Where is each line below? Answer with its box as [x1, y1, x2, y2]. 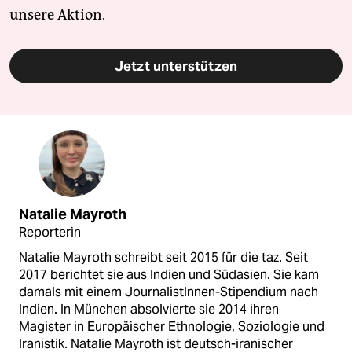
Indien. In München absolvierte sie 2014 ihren [19, 300, 279, 317]
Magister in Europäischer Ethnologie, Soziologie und [19, 317, 324, 335]
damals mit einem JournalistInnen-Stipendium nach [19, 283, 318, 300]
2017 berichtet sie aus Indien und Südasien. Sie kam [19, 266, 319, 283]
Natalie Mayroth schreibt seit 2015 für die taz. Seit [19, 248, 308, 266]
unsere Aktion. [9, 5, 105, 24]
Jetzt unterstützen [115, 57, 237, 75]
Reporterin [19, 223, 81, 240]
